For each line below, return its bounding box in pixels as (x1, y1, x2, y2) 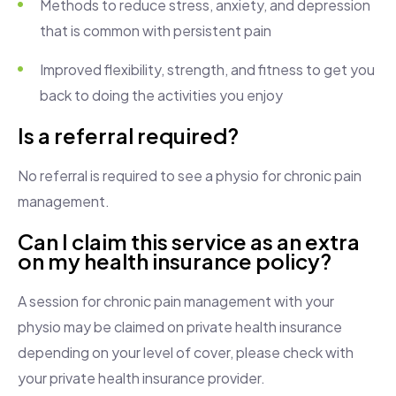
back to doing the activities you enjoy (40, 86, 283, 105)
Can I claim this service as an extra (18, 228, 360, 255)
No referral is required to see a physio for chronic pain (18, 166, 362, 186)
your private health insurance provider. (18, 369, 265, 388)
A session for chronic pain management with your (18, 292, 334, 311)
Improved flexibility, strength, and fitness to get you (40, 60, 375, 80)
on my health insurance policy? (18, 247, 331, 275)
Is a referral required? (18, 122, 239, 149)
